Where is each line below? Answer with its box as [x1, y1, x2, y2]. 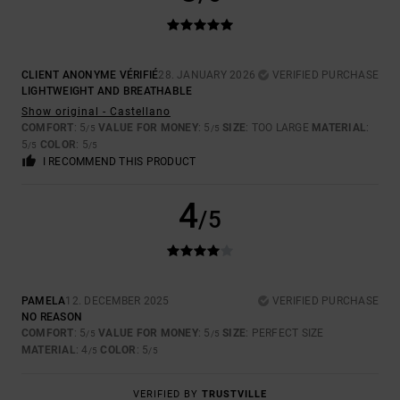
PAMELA [21, 295, 66, 308]
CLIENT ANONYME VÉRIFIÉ [21, 69, 159, 82]
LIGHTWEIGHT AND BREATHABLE [21, 85, 193, 98]
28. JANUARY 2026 [158, 69, 256, 82]
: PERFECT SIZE [246, 327, 324, 340]
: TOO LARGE [246, 121, 312, 135]
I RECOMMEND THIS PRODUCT [42, 155, 196, 169]
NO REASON [21, 311, 83, 324]
